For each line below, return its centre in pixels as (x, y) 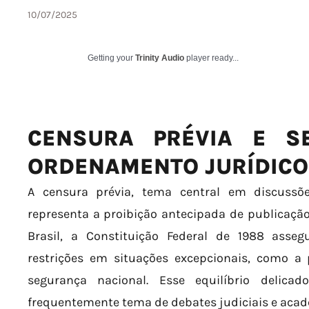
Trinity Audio (160, 58)
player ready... (211, 58)
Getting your (111, 58)
